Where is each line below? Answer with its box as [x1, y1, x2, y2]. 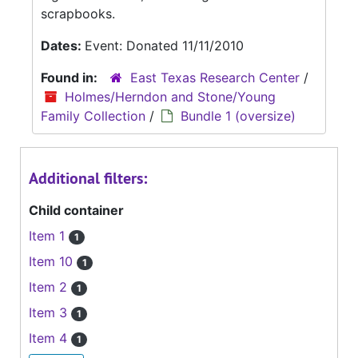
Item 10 [29, 253, 77, 270]
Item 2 [29, 279, 71, 296]
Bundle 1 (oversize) [181, 108, 296, 125]
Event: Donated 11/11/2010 [85, 38, 244, 54]
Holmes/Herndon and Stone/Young [65, 89, 276, 105]
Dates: [41, 38, 85, 54]
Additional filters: [29, 168, 147, 189]
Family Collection [41, 108, 145, 125]
